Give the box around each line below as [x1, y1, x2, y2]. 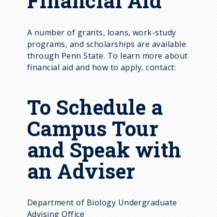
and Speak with [27, 136, 182, 163]
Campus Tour [27, 114, 159, 141]
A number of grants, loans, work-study [27, 27, 176, 38]
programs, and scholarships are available [27, 38, 186, 49]
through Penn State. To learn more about [27, 50, 188, 61]
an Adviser [27, 157, 136, 184]
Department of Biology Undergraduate [27, 197, 177, 208]
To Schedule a [27, 93, 163, 120]
